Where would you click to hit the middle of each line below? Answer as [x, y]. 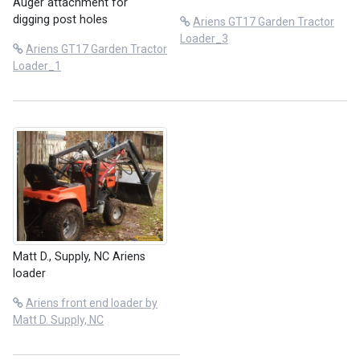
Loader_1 [37, 66]
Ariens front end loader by [92, 303]
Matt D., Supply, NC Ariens [79, 256]
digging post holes [60, 20]
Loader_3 [204, 39]
